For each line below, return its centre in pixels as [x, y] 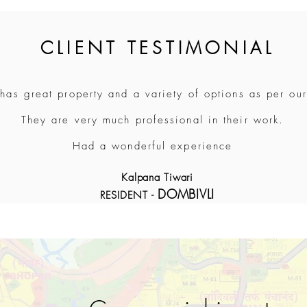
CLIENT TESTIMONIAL [158, 48]
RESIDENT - [129, 195]
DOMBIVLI [186, 194]
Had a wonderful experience [152, 146]
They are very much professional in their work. [152, 120]
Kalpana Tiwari [157, 177]
